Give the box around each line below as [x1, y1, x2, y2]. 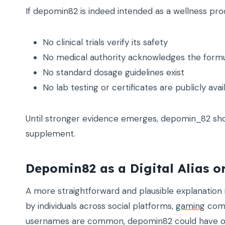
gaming [176, 200, 205, 212]
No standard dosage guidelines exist [43, 67, 184, 78]
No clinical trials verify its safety [43, 37, 168, 48]
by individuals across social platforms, [26, 200, 176, 212]
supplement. [26, 128, 75, 140]
